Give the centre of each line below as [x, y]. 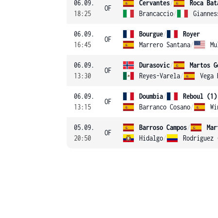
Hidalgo [151, 138]
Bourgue [151, 34]
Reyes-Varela [160, 76]
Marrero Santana [165, 45]
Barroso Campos [163, 127]
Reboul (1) [200, 96]
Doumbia [151, 96]
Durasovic [154, 65]
